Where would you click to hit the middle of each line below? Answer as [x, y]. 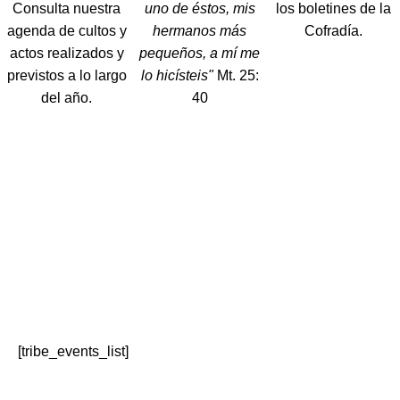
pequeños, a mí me [200, 53]
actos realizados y [67, 53]
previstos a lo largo [67, 75]
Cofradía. [333, 31]
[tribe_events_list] [73, 351]
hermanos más [200, 31]
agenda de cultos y [67, 31]
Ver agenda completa [193, 374]
